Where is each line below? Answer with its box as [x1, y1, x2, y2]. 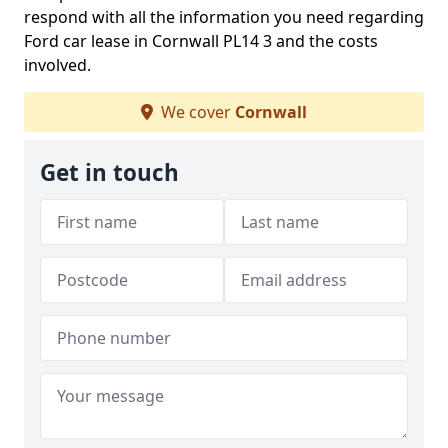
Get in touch [40, 157, 179, 188]
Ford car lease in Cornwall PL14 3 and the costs [24, 30, 378, 52]
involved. [24, 54, 91, 76]
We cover [157, 101, 235, 123]
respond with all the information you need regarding [24, 6, 424, 28]
